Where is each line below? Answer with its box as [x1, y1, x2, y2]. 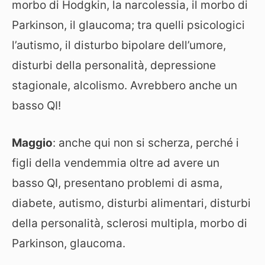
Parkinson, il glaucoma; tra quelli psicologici [12, 18, 245, 32]
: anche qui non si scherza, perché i [53, 135, 239, 150]
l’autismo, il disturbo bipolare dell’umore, [12, 38, 226, 52]
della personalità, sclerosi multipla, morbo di [12, 216, 247, 230]
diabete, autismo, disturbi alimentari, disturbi [12, 196, 251, 210]
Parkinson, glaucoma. [12, 236, 125, 250]
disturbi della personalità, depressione [12, 59, 216, 72]
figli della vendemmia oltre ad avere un [12, 156, 219, 170]
